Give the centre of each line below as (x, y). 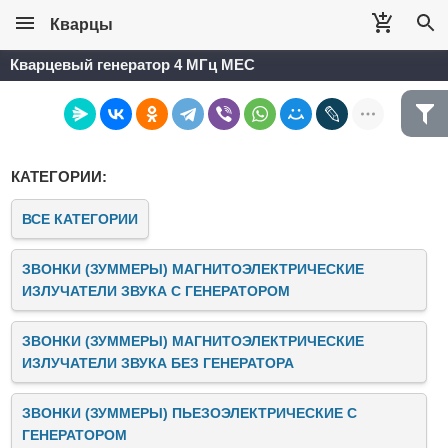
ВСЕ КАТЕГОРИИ (80, 219)
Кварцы (81, 24)
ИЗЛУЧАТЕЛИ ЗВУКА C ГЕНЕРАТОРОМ (156, 291)
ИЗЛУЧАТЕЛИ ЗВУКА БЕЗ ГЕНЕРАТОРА (158, 363)
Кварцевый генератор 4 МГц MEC (132, 64)
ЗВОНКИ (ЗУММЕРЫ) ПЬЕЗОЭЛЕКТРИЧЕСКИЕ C (189, 413)
